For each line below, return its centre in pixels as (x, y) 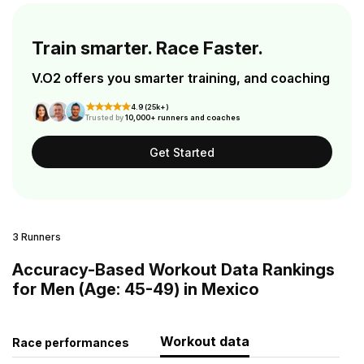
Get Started (182, 152)
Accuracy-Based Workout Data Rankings (173, 270)
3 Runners (37, 237)
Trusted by (104, 117)
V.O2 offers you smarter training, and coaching (181, 78)
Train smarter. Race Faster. (147, 48)
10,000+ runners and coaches (182, 117)
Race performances (71, 342)
